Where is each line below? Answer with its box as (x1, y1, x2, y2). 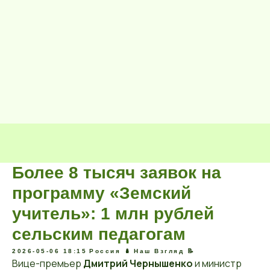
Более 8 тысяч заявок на (12, 163, 221, 182)
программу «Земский (12, 184, 191, 202)
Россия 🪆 (89, 248, 131, 254)
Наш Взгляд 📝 (134, 248, 195, 254)
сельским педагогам (12, 225, 186, 243)
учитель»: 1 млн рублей (12, 204, 214, 223)
